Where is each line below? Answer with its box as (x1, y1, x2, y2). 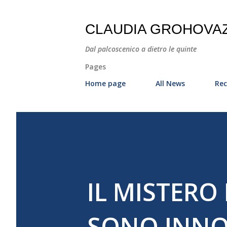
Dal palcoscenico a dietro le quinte (85, 44, 197, 54)
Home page (85, 79, 126, 88)
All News (156, 79, 185, 88)
